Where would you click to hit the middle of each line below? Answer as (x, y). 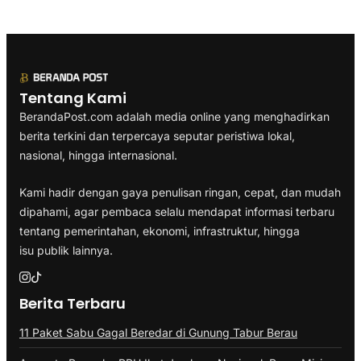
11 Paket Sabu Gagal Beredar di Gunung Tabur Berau (158, 332)
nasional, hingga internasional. (98, 155)
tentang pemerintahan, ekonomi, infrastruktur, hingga (160, 230)
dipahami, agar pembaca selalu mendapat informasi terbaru (177, 211)
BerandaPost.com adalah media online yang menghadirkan (174, 116)
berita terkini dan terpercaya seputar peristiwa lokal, (157, 136)
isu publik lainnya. (66, 250)
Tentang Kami (73, 98)
